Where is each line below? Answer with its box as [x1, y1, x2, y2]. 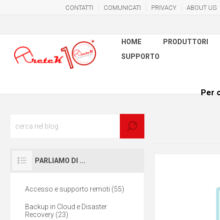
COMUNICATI [103, 3, 141, 11]
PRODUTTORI [163, 38, 208, 46]
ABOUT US [186, 3, 217, 11]
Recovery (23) [25, 211, 68, 219]
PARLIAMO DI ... [35, 157, 85, 165]
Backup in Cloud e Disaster [25, 203, 107, 211]
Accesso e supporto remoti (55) [25, 185, 124, 193]
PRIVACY [151, 3, 176, 11]
